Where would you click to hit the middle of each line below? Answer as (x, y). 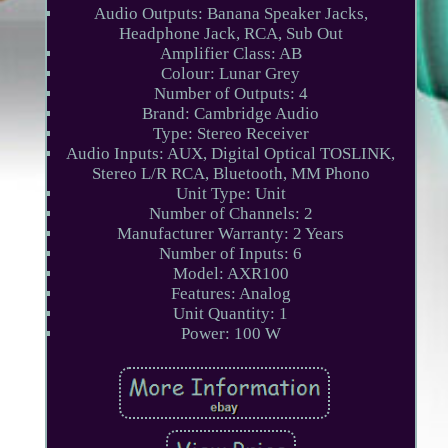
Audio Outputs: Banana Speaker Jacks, (230, 14)
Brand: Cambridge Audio (231, 114)
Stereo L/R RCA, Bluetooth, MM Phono (230, 174)
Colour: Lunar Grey (231, 74)
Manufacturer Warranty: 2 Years (231, 234)
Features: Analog (230, 294)
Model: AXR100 (230, 274)
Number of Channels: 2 (230, 214)
